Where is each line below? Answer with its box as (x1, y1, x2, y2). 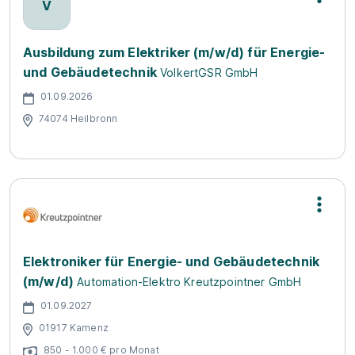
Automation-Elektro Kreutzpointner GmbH (77, 274, 302, 288)
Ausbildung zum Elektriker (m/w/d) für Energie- (23, 44, 326, 60)
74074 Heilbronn (39, 113, 118, 125)
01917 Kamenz (39, 322, 109, 334)
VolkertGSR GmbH (160, 65, 258, 79)
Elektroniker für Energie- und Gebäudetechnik (23, 253, 320, 269)
